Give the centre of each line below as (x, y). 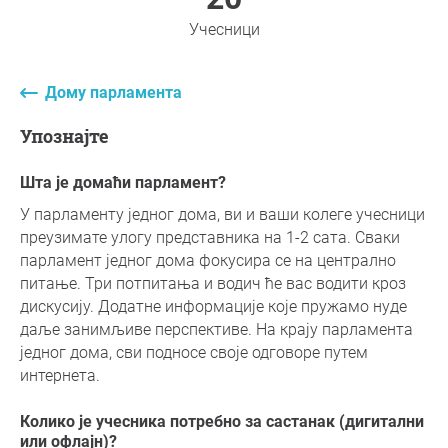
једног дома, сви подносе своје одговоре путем (194, 352)
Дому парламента (113, 92)
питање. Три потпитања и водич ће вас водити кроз (213, 283)
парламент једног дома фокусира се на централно (208, 260)
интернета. (60, 375)
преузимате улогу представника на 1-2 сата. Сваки (210, 237)
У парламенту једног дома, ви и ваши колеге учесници (222, 214)
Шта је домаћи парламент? (130, 182)
